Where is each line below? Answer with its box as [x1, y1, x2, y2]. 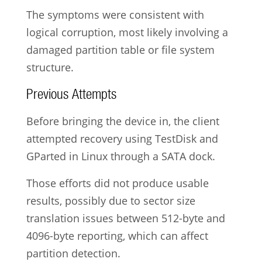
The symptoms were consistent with [26, 7, 204, 22]
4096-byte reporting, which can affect [26, 229, 208, 243]
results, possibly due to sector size [26, 194, 195, 208]
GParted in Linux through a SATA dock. [26, 149, 215, 164]
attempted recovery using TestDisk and [26, 132, 218, 146]
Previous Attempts [26, 86, 116, 102]
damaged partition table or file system [26, 42, 215, 57]
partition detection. [26, 246, 120, 261]
